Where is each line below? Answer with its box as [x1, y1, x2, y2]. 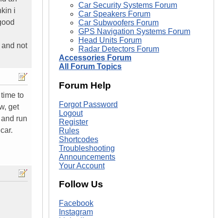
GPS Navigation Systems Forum [78, 27, 190, 36]
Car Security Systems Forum [78, 1, 177, 10]
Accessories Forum [59, 54, 131, 62]
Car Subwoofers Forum [78, 18, 159, 27]
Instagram [59, 207, 93, 216]
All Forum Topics [59, 62, 122, 71]
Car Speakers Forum [78, 10, 150, 18]
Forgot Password [59, 100, 118, 109]
